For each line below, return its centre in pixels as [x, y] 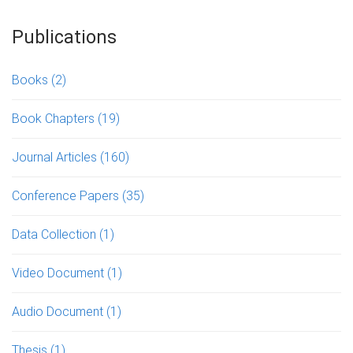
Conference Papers [67, 195]
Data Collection [56, 234]
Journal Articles [56, 157]
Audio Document [59, 311]
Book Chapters [55, 118]
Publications [64, 37]
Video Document [59, 273]
